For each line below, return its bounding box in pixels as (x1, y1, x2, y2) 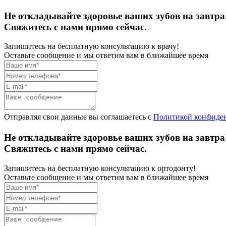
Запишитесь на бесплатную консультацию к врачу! (4, 42, 179, 51)
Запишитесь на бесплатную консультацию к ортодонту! (4, 163, 196, 173)
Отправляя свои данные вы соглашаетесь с (4, 112, 153, 122)
